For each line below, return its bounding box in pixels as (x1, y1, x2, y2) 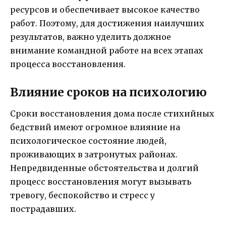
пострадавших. (10, 203, 76, 214)
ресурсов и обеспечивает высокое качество (10, 5, 200, 15)
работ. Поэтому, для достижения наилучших (10, 18, 204, 29)
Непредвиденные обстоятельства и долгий (10, 162, 199, 173)
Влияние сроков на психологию (10, 84, 207, 99)
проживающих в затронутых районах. (10, 149, 178, 159)
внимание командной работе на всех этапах (10, 45, 203, 56)
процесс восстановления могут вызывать (10, 176, 191, 187)
